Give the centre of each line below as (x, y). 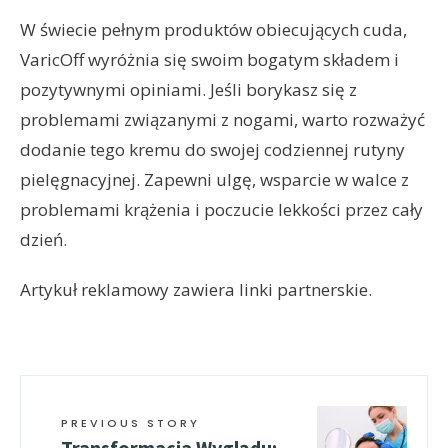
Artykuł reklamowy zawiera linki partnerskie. (196, 290)
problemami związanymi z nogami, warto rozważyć (222, 120)
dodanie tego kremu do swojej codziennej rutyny (212, 150)
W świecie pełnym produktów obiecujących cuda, (213, 30)
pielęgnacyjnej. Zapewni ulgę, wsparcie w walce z (214, 180)
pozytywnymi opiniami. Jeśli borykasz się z (188, 90)
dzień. (43, 240)
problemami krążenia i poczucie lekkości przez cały (221, 210)
